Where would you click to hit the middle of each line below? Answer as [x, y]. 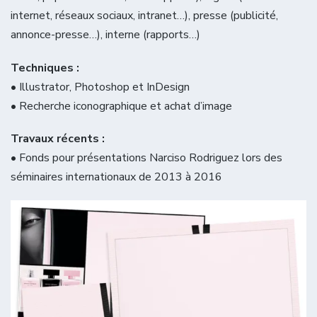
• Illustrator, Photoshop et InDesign [100, 87]
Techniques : [45, 68]
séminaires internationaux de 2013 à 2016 [116, 177]
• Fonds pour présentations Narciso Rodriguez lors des [146, 157]
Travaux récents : [58, 138]
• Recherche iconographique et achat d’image [121, 106]
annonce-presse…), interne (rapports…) [105, 35]
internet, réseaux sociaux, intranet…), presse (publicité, [144, 16]
